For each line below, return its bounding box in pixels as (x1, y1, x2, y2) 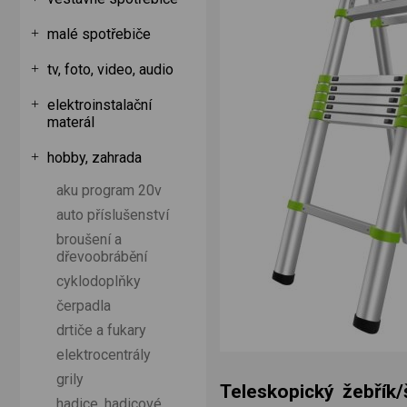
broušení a (56, 231, 122, 248)
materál (47, 114, 94, 131)
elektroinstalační (47, 96, 152, 114)
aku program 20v (56, 182, 162, 199)
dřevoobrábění (56, 248, 147, 265)
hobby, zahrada (47, 149, 142, 166)
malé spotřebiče (47, 25, 151, 43)
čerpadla (56, 297, 111, 314)
